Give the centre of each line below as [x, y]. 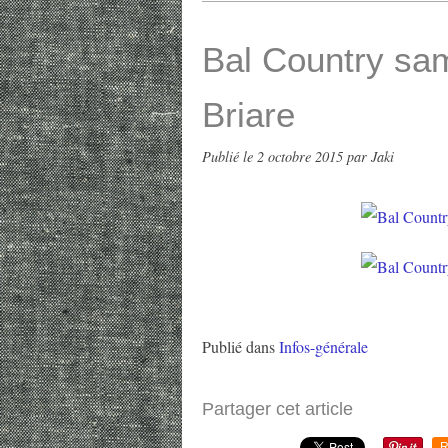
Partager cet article [277, 409]
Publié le [229, 156]
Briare [248, 114]
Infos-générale [323, 346]
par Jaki [370, 156]
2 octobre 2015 [302, 156]
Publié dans [238, 346]
